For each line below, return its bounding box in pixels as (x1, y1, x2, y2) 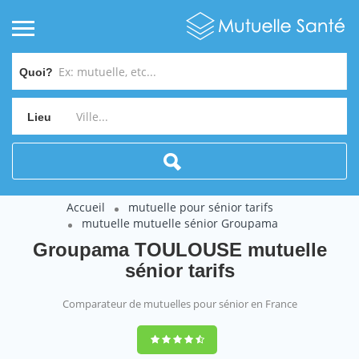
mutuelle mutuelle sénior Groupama (81, 216, 278, 231)
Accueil (66, 200, 105, 215)
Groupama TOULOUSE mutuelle (32, 239, 327, 260)
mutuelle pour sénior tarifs (127, 200, 273, 215)
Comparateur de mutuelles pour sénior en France (62, 296, 297, 311)
